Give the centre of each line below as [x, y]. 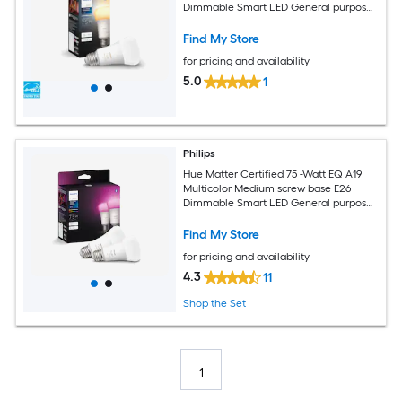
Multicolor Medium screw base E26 [267, 188]
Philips [200, 154]
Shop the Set [215, 304]
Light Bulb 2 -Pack [227, 217]
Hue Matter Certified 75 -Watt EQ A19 [273, 174]
